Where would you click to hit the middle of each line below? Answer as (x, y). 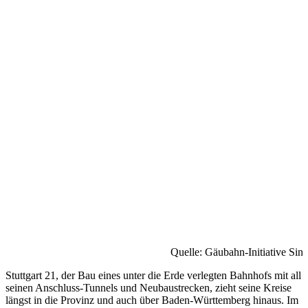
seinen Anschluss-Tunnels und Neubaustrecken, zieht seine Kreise (148, 287)
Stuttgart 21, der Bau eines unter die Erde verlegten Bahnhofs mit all (153, 275)
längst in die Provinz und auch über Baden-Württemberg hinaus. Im (152, 300)
